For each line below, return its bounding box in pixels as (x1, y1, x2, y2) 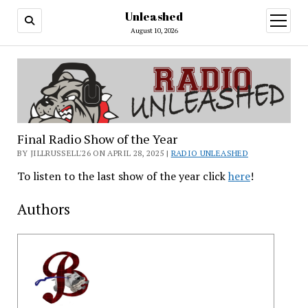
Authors (16, 199, 70, 219)
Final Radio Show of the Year (16, 131, 177, 148)
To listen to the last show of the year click (16, 168, 228, 184)
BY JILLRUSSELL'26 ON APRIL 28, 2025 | (16, 148, 171, 159)
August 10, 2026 (130, 26, 178, 35)
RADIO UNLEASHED (170, 148, 248, 159)
